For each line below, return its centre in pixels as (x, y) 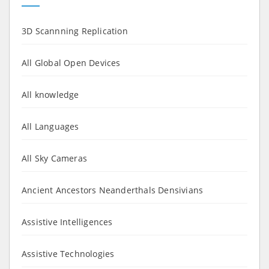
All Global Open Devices (71, 62)
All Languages (50, 126)
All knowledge (50, 94)
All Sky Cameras (54, 158)
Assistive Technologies (68, 253)
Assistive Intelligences (67, 222)
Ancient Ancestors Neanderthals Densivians (113, 190)
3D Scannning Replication (75, 31)
